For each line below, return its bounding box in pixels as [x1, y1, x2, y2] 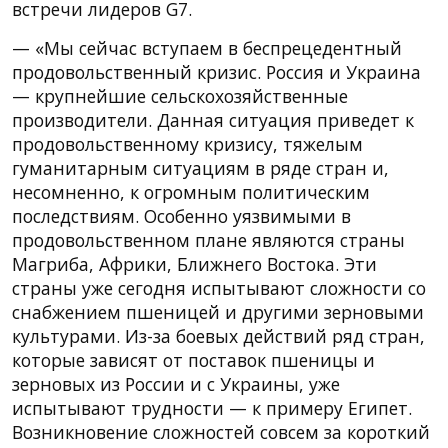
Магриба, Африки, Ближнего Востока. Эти [12, 251, 377, 276]
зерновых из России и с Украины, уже [12, 371, 340, 396]
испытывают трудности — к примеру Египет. [12, 395, 412, 420]
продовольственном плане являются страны [12, 227, 405, 252]
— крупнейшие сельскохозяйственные [12, 83, 348, 108]
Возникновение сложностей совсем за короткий [12, 419, 430, 444]
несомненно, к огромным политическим [12, 179, 370, 204]
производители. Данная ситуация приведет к [12, 107, 414, 132]
